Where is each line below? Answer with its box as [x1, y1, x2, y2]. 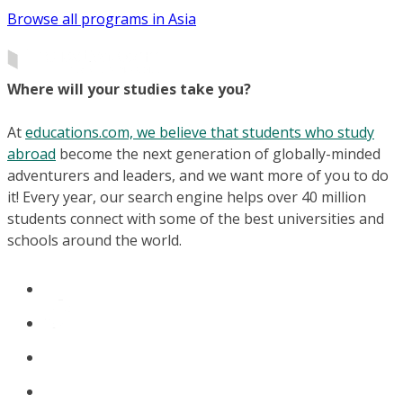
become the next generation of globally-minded [56, 144, 381, 164]
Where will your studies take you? [7, 79, 251, 99]
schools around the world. [7, 230, 182, 250]
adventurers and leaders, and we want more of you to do [7, 166, 389, 185]
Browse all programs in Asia [7, 9, 196, 29]
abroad [7, 144, 56, 164]
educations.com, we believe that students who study [25, 122, 374, 142]
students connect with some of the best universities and [7, 209, 384, 228]
